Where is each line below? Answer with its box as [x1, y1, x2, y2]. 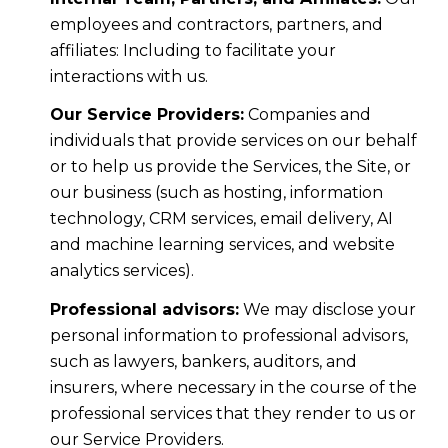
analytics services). [49, 261, 194, 281]
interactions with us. [49, 66, 208, 86]
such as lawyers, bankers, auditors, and [49, 351, 357, 371]
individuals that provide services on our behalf [49, 131, 417, 151]
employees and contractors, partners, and [49, 14, 383, 34]
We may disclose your [238, 299, 416, 319]
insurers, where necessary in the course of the [49, 377, 417, 397]
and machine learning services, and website [49, 235, 395, 255]
